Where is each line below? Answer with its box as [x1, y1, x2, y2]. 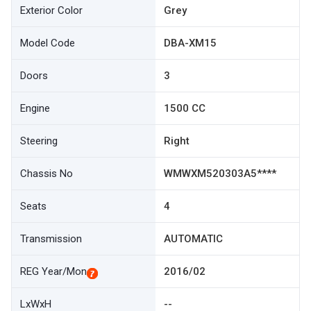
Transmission [20, 233, 82, 245]
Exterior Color [20, 4, 83, 17]
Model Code [20, 37, 75, 49]
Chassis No [20, 167, 73, 180]
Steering [20, 135, 58, 147]
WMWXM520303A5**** [164, 167, 276, 180]
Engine [20, 102, 50, 115]
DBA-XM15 [164, 37, 217, 49]
